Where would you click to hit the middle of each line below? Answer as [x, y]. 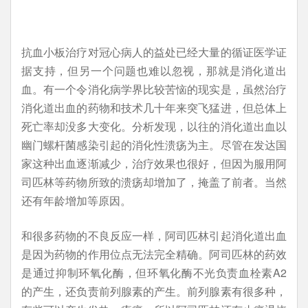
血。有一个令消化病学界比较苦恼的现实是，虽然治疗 [154, 89]
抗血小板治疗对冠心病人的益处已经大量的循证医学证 [154, 52]
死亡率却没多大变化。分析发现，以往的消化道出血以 [154, 126]
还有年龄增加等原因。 [76, 200]
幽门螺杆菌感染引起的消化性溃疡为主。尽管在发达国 [154, 145]
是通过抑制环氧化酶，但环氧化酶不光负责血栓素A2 [154, 273]
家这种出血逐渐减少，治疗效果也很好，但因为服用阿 [154, 163]
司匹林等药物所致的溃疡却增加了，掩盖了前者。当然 [154, 182]
